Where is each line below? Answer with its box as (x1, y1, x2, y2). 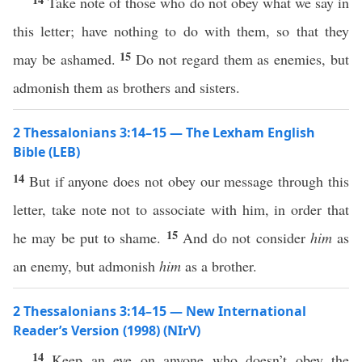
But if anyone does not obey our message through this (28, 171, 350, 191)
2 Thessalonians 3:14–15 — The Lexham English (13, 124, 315, 141)
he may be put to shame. (13, 228, 166, 247)
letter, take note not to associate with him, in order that (13, 200, 349, 219)
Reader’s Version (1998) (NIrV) (13, 322, 200, 339)
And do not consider (182, 228, 310, 247)
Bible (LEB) (13, 143, 80, 161)
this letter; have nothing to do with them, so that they (13, 21, 349, 40)
